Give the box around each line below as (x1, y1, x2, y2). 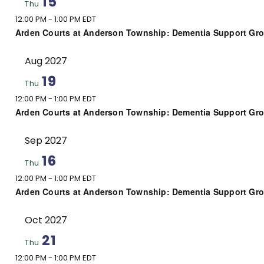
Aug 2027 (25, 54, 67, 68)
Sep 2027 (25, 133, 67, 147)
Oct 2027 (25, 213, 67, 227)
